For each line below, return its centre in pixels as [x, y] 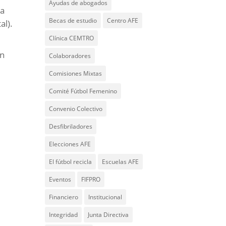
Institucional [105, 197]
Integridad [64, 215]
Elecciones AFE [70, 144]
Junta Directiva [108, 215]
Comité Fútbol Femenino [83, 91]
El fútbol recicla [71, 162]
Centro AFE [123, 20]
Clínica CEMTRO [72, 38]
